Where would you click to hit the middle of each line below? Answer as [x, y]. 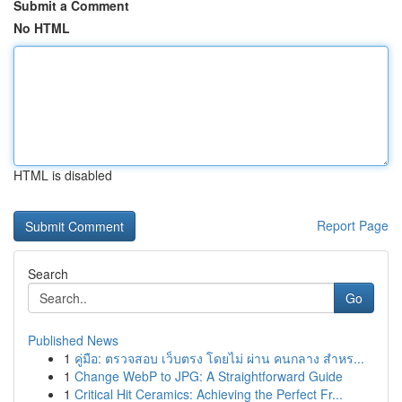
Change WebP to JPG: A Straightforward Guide [209, 376]
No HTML [42, 28]
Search [48, 274]
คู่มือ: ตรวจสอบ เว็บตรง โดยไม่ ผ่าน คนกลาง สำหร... [219, 358]
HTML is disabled [63, 175]
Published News [73, 340]
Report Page [353, 225]
